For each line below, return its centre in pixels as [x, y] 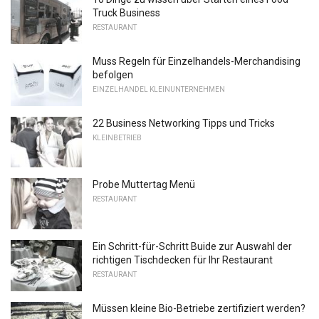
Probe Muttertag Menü [144, 185]
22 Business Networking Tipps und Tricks [184, 123]
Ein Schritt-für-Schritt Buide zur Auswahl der [192, 247]
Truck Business [126, 13]
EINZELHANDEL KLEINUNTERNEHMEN [159, 90]
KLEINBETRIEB [117, 137]
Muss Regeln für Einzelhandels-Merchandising [197, 62]
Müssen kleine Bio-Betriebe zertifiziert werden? [199, 308]
